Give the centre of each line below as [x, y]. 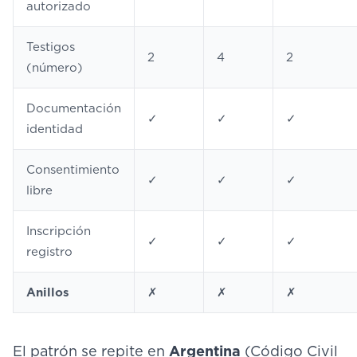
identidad [55, 129]
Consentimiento [73, 170]
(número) [55, 68]
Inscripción [59, 231]
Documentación [74, 108]
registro [49, 252]
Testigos [51, 47]
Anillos [48, 292]
